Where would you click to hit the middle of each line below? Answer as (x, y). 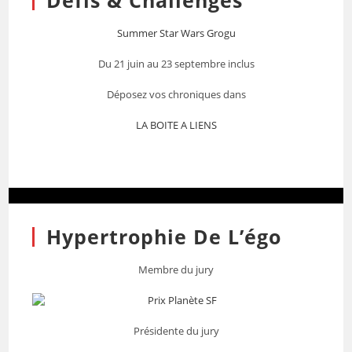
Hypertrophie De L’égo (164, 236)
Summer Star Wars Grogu (176, 33)
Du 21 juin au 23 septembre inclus (176, 64)
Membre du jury (176, 269)
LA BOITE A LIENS (176, 125)
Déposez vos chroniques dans (176, 94)
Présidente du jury (176, 331)
